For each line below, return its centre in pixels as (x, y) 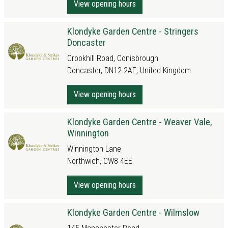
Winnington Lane (94, 149)
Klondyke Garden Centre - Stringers (133, 31)
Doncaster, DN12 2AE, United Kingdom (129, 70)
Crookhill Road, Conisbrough (113, 58)
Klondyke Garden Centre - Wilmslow (133, 212)
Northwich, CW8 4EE (100, 161)
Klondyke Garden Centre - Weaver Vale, (139, 122)
